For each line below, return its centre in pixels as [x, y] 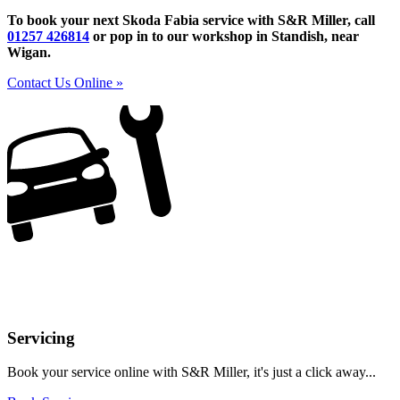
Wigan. [29, 52]
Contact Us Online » [65, 82]
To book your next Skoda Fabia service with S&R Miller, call [191, 20]
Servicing [41, 337]
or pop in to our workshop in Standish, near [224, 36]
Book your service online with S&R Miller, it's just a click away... [192, 372]
